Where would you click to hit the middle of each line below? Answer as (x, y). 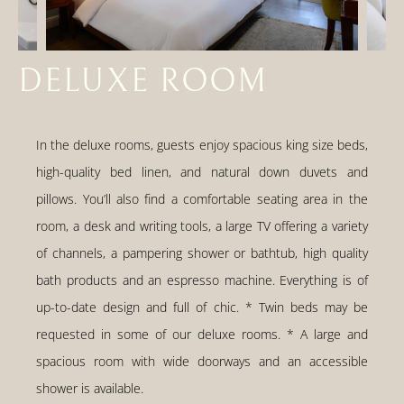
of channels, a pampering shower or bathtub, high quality (202, 253)
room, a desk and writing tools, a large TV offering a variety (202, 226)
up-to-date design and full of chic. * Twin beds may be (202, 308)
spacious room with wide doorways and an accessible (202, 362)
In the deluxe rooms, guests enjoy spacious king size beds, (202, 145)
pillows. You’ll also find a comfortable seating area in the (202, 199)
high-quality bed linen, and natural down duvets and (202, 172)
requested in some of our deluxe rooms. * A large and (202, 335)
